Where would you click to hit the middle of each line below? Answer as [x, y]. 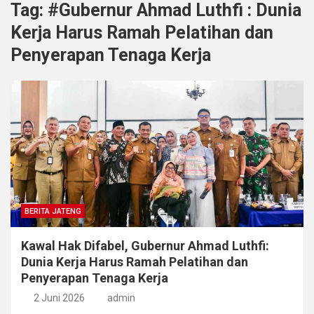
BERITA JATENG [53, 212]
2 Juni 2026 [59, 298]
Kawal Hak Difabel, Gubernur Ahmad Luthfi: [145, 246]
